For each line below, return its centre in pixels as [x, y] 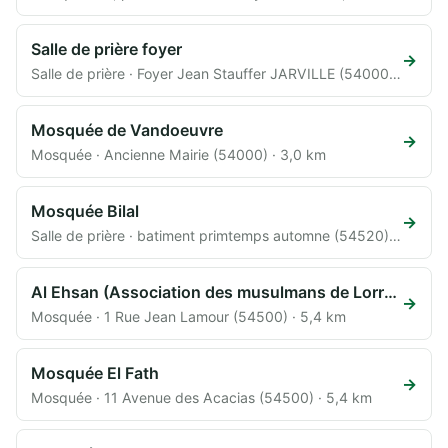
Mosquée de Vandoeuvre [127, 129]
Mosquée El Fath [95, 372]
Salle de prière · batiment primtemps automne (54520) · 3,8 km [395, 235]
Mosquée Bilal [85, 210]
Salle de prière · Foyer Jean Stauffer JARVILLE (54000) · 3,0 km [395, 73]
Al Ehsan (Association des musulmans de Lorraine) [390, 291]
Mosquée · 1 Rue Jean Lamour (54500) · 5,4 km [188, 316]
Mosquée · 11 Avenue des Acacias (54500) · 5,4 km [201, 397]
